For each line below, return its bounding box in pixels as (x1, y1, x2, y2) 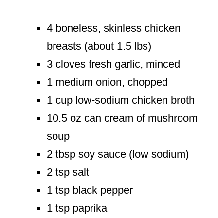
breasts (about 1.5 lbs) (47, 40, 151, 53)
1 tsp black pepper (47, 184, 133, 197)
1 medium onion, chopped (47, 76, 168, 89)
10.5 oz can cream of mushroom (47, 112, 198, 125)
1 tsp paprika (47, 202, 107, 215)
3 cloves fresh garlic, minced (47, 58, 180, 71)
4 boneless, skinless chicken (47, 22, 181, 35)
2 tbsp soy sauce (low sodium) (47, 148, 189, 161)
